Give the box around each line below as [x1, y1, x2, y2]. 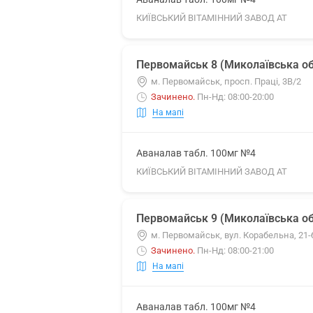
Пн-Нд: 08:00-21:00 [197, 245, 274, 256]
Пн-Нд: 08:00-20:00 [197, 92, 274, 102]
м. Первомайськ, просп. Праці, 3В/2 [151, 76, 301, 87]
